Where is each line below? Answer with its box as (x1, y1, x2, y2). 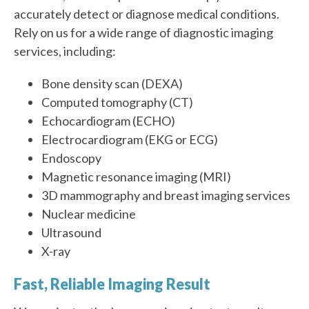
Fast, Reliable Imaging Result (14, 275, 211, 294)
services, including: (14, 43, 117, 59)
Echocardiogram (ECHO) (41, 113, 176, 129)
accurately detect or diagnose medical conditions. (14, 6, 280, 22)
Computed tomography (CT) (41, 94, 194, 110)
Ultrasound (41, 225, 102, 241)
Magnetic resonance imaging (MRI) (41, 169, 232, 185)
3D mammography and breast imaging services (41, 188, 291, 203)
